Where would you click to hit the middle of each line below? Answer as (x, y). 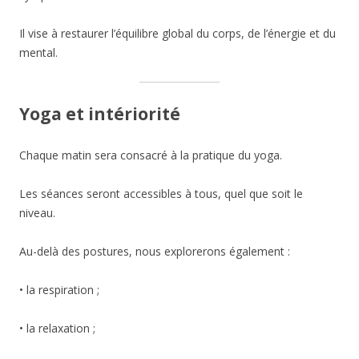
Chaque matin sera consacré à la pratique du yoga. (151, 155)
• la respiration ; (59, 290)
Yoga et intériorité (100, 114)
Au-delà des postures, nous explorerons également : (155, 252)
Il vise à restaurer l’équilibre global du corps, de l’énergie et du (177, 34)
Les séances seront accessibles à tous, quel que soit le (161, 194)
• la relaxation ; (57, 329)
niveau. (37, 213)
